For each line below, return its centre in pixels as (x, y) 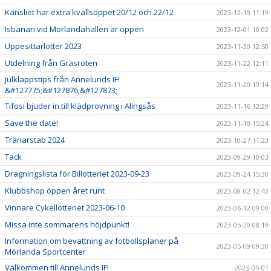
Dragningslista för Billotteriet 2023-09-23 (77, 174)
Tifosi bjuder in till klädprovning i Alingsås (80, 106)
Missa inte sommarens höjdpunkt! (67, 224)
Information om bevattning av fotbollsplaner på (92, 241)
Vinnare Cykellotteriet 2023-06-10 (65, 207)
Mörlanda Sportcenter (45, 252)
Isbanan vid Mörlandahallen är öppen (74, 29)
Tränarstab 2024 (35, 140)
